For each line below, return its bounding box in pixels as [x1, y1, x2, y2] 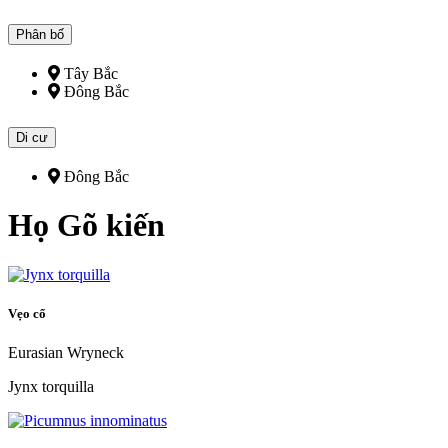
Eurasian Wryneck [8, 344, 124, 362]
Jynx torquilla [8, 378, 94, 396]
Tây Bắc [60, 65, 118, 83]
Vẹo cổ [8, 305, 49, 321]
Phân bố [16, 27, 64, 43]
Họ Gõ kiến [8, 207, 165, 244]
